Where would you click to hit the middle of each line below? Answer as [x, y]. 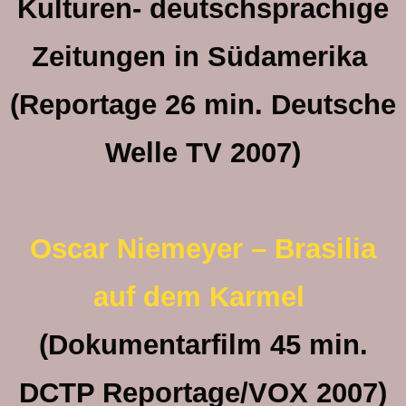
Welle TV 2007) [203, 153]
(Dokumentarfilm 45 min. [203, 345]
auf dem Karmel [203, 297]
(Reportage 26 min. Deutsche [203, 105]
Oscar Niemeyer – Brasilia [203, 249]
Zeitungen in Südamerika [203, 57]
